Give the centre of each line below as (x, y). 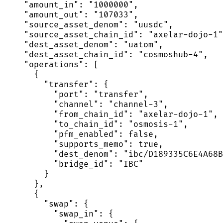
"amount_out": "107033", (71, 15)
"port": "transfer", (76, 94)
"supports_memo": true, (84, 144)
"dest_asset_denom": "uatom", (84, 45)
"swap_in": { (59, 214)
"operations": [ (51, 64)
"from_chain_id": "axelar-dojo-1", (111, 114)
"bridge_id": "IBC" (74, 164)
